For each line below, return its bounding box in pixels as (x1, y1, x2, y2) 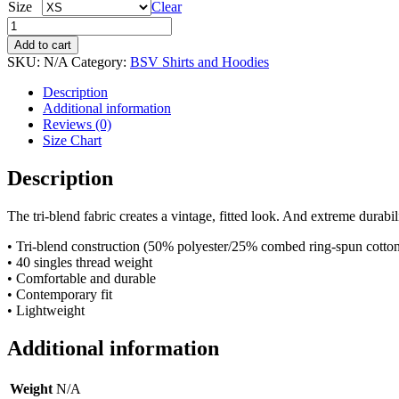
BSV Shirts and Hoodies (130, 53, 269, 69)
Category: (71, 53, 130, 69)
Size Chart (43, 132, 102, 148)
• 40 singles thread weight (7, 254, 152, 270)
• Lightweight (7, 302, 85, 318)
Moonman (6, 127, 64, 143)
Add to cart (14, 37, 71, 52)
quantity (6, 159, 52, 175)
